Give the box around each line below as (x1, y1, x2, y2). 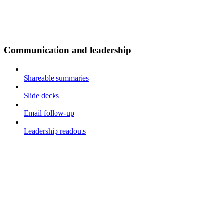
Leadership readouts (24, 126, 86, 135)
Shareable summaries (24, 73, 89, 82)
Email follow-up (24, 109, 74, 117)
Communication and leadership (4, 44, 131, 55)
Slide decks (24, 91, 59, 100)
